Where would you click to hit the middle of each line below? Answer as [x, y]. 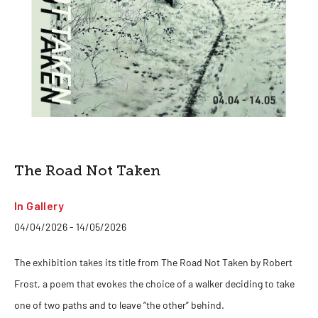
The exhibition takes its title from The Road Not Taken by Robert [153, 262]
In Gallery [39, 205]
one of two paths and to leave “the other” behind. [119, 305]
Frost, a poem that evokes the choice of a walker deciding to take [154, 284]
